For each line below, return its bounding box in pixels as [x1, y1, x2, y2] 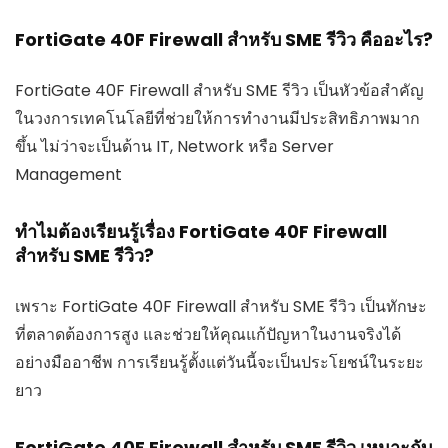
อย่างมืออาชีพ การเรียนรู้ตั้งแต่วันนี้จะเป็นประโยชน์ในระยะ [15, 351, 424, 375]
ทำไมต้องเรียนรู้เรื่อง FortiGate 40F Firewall [15, 219, 387, 245]
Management [15, 163, 122, 187]
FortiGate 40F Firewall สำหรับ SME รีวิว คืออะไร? [15, 27, 433, 53]
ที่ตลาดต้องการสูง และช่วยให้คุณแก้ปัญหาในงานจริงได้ [15, 323, 401, 347]
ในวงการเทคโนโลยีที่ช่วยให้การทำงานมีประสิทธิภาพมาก [15, 107, 420, 131]
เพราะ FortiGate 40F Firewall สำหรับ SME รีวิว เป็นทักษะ [15, 295, 427, 319]
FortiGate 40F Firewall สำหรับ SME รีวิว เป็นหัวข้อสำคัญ [15, 79, 424, 103]
